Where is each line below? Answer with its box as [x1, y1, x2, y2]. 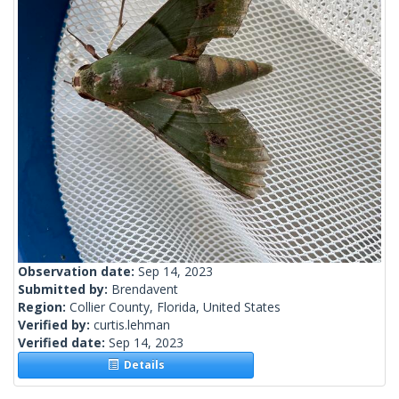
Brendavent [111, 281, 178, 298]
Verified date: [18, 334, 109, 352]
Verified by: [18, 316, 94, 334]
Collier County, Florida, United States [69, 298, 281, 316]
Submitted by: [18, 281, 111, 298]
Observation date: [18, 263, 138, 281]
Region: [18, 298, 69, 316]
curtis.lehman [94, 316, 170, 334]
